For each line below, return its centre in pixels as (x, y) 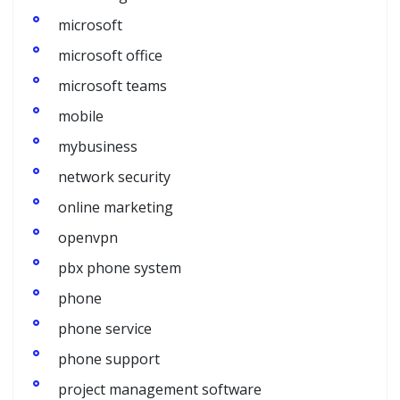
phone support (109, 359)
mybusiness (98, 146)
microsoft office (110, 55)
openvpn (88, 237)
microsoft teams (112, 86)
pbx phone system (120, 268)
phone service (105, 329)
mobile (81, 116)
